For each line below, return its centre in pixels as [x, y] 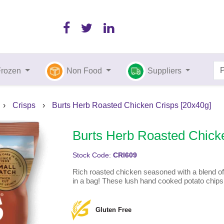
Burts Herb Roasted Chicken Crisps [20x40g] [131, 105]
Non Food [84, 71]
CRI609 [125, 155]
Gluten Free [114, 210]
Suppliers [165, 71]
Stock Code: [92, 155]
